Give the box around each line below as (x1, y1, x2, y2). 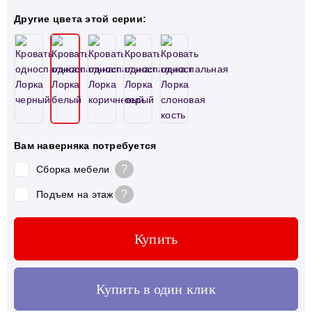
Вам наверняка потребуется (14, 139, 157, 151)
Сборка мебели (36, 163, 110, 175)
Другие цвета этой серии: (14, 13, 146, 24)
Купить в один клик (96, 281, 216, 297)
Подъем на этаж (36, 188, 114, 200)
